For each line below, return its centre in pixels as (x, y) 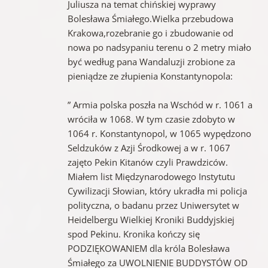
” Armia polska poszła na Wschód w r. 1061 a (160, 104)
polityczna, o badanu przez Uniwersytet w (153, 205)
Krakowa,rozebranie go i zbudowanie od (150, 33)
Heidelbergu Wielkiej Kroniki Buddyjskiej (151, 219)
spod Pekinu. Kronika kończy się (133, 234)
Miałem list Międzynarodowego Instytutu (151, 176)
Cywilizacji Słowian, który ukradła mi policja (157, 191)
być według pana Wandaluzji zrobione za (151, 61)
